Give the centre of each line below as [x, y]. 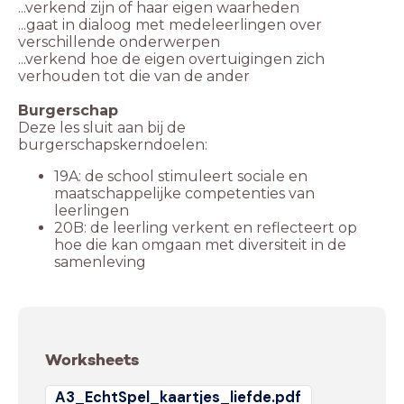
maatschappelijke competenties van [184, 194]
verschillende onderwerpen [119, 42]
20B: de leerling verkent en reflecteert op [206, 228]
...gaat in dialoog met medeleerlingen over [170, 25]
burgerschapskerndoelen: [113, 145]
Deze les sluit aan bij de [102, 128]
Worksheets [92, 360]
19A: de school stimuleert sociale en [181, 177]
